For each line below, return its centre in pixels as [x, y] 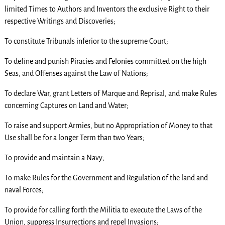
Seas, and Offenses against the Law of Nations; [76, 74]
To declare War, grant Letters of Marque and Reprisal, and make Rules [110, 94]
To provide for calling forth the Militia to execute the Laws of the [103, 210]
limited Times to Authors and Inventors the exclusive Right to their [107, 9]
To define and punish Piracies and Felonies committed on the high [105, 62]
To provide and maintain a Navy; [54, 158]
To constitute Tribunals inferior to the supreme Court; [86, 41]
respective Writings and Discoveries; [60, 21]
